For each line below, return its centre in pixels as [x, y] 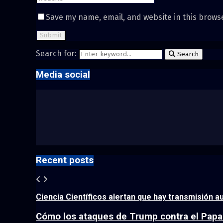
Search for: [56, 54]
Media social [63, 75]
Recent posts [65, 160]
